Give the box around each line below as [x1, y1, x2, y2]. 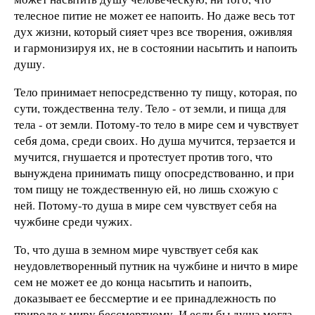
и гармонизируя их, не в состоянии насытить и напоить [14, 39, 297, 56]
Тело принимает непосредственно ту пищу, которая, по [14, 84, 297, 101]
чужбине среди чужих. [14, 213, 132, 230]
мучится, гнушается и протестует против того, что [14, 148, 273, 165]
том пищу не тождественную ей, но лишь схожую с [14, 181, 278, 198]
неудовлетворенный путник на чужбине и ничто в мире [14, 257, 298, 274]
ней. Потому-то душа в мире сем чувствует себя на [14, 197, 277, 214]
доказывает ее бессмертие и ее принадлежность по [14, 289, 276, 306]
